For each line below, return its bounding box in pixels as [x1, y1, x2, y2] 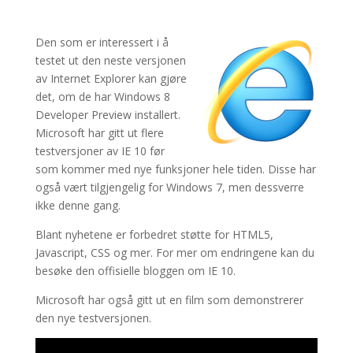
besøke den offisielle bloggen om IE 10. [35, 263, 236, 279]
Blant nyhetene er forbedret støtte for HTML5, [35, 227, 273, 243]
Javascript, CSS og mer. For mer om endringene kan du [35, 245, 314, 261]
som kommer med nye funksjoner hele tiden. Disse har [35, 162, 316, 177]
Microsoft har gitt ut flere [35, 125, 164, 141]
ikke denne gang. [35, 198, 121, 214]
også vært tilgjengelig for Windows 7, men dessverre [35, 180, 304, 195]
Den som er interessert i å [35, 35, 169, 50]
